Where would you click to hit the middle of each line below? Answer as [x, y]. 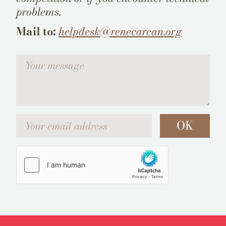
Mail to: [36, 31]
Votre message [40, 59]
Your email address [46, 119]
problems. [39, 12]
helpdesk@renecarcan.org [120, 31]
